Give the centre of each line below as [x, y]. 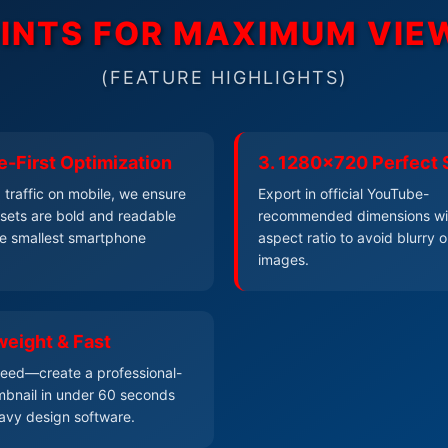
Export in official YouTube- [343, 193]
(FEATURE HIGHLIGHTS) [224, 77]
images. [283, 259]
